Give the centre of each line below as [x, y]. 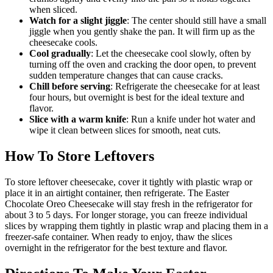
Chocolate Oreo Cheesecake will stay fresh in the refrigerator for [129, 204]
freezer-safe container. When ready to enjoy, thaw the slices [119, 236]
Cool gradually [60, 54]
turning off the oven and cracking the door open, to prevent [143, 65]
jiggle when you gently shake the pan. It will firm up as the [142, 32]
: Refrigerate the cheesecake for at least [185, 87]
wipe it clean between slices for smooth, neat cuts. [125, 130]
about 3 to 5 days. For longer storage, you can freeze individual [126, 214]
